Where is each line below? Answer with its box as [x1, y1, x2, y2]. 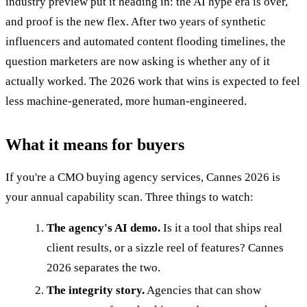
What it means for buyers [5, 135, 184, 153]
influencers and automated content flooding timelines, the [5, 34, 286, 48]
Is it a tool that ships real [160, 221, 282, 234]
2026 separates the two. [47, 260, 160, 274]
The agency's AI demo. [47, 221, 160, 234]
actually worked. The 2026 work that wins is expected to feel [5, 74, 300, 88]
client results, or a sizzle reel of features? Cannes [47, 241, 284, 254]
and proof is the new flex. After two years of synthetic [5, 14, 266, 28]
